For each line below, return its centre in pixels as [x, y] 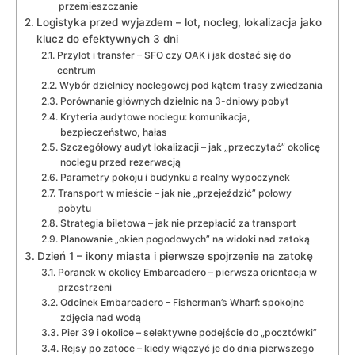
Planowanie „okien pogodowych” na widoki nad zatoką [185, 239]
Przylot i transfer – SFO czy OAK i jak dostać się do [174, 55]
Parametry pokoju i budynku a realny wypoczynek [175, 177]
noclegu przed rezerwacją [120, 162]
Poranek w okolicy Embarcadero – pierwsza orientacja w [187, 272]
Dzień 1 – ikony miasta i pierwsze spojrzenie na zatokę [175, 256]
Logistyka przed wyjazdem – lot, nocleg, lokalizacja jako [179, 22]
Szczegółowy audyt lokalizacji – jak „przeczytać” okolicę [190, 147]
